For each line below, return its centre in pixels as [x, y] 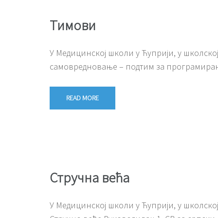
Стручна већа [90, 177]
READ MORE [82, 98]
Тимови [73, 25]
